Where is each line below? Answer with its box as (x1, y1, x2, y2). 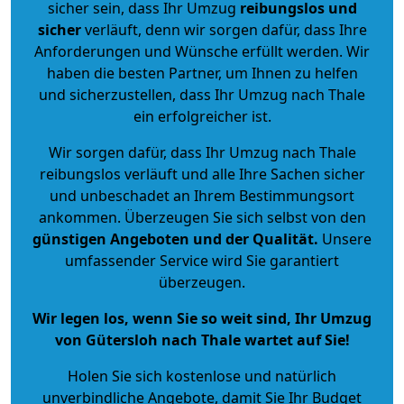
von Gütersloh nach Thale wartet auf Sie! (54, 329, 350, 350)
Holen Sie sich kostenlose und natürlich (68, 365, 336, 386)
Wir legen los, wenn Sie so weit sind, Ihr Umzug (32, 308, 372, 328)
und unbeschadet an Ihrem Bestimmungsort (50, 185, 354, 206)
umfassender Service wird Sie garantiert (65, 250, 339, 271)
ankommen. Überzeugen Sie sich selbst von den (38, 207, 366, 227)
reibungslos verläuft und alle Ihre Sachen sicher (39, 163, 365, 184)
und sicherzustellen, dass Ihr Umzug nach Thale (39, 84, 365, 105)
